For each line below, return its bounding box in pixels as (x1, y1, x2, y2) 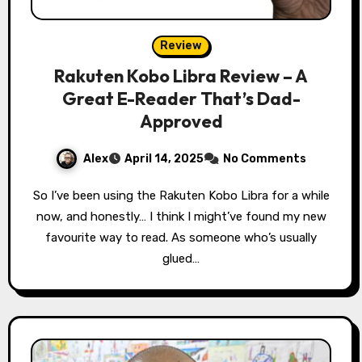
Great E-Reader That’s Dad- (61, 87, 301, 111)
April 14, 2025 (124, 152, 204, 166)
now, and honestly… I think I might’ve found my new (36, 209, 326, 225)
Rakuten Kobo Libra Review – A (54, 65, 308, 88)
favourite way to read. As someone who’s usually (45, 230, 317, 246)
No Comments (223, 152, 306, 166)
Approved (139, 110, 223, 133)
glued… (162, 251, 200, 267)
